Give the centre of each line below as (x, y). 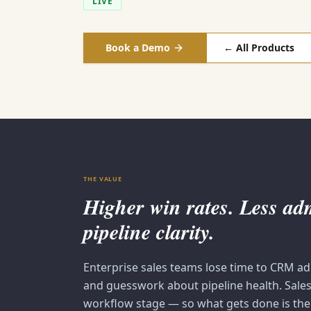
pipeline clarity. (149, 232)
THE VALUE (103, 179)
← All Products (259, 48)
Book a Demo (138, 48)
